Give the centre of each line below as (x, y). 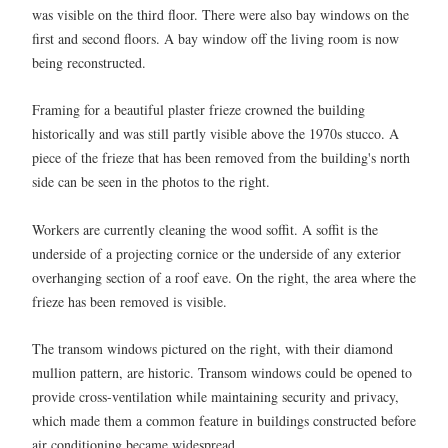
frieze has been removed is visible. (129, 301)
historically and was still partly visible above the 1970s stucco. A (215, 134)
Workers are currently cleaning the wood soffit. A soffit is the (205, 229)
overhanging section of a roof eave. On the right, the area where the (224, 277)
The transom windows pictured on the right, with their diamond (212, 348)
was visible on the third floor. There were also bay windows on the (220, 14)
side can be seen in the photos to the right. (151, 182)
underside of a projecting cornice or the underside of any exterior (216, 253)
